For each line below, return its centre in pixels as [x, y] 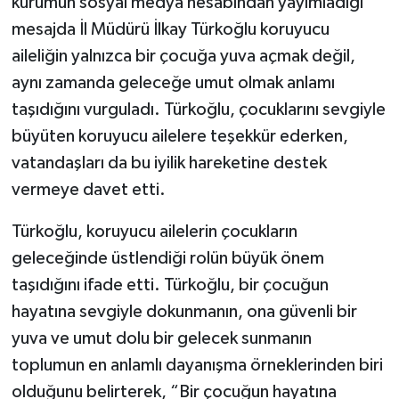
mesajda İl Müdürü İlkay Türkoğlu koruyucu [170, 29]
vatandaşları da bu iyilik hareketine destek [169, 163]
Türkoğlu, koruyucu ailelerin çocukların [154, 231]
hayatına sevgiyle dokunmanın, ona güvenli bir [184, 311]
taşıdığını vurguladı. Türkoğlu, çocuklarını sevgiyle [198, 109]
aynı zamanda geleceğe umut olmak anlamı [173, 82]
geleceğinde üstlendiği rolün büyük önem [167, 258]
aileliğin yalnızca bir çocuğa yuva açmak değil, [183, 56]
